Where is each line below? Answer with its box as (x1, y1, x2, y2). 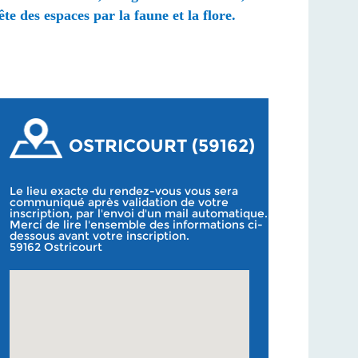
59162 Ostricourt (10, 240, 103, 254)
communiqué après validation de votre (10, 195, 229, 209)
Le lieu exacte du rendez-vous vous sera (10, 184, 239, 198)
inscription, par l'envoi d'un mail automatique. (10, 206, 268, 221)
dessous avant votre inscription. (10, 229, 190, 243)
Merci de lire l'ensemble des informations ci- (10, 217, 264, 232)
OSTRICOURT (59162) (69, 135, 256, 157)
